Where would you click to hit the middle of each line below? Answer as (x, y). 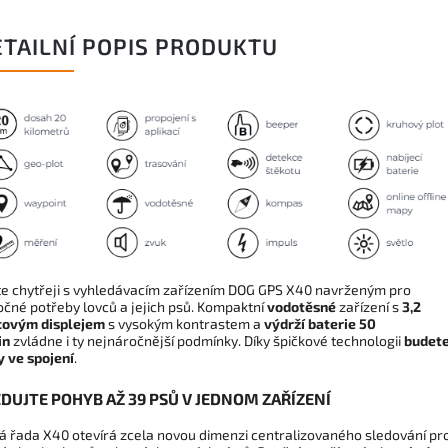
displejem (73, 324)
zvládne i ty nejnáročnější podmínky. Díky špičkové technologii (207, 341)
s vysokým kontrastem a (183, 324)
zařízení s (369, 307)
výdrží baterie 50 (318, 324)
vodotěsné (303, 307)
